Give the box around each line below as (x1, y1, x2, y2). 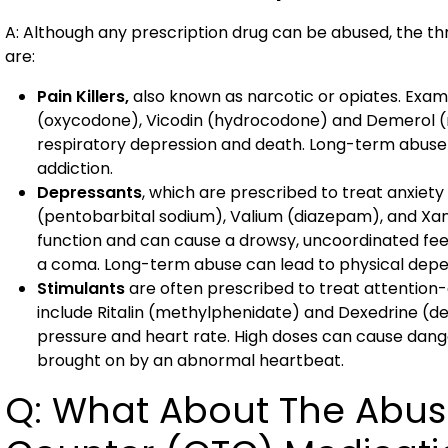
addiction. (37, 157, 113, 180)
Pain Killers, (37, 85, 129, 108)
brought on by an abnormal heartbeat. (37, 349, 344, 372)
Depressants (37, 181, 142, 204)
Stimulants (37, 277, 125, 300)
